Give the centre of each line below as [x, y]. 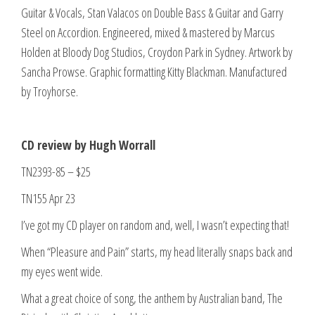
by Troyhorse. [50, 91]
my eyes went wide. [62, 271]
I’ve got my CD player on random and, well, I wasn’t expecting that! [155, 225]
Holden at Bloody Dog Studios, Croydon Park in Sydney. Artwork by [157, 52]
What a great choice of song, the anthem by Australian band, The [152, 298]
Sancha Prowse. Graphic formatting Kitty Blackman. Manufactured [154, 71]
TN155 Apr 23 [48, 198]
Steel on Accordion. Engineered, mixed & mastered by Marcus [148, 32]
